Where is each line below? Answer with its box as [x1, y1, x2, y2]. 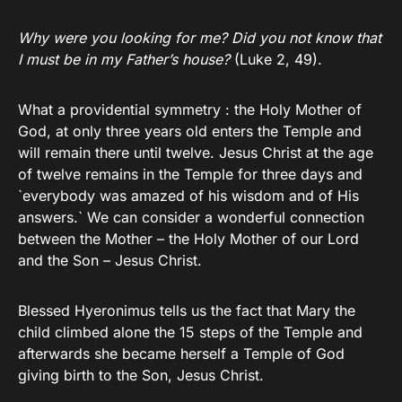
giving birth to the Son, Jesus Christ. [18, 366, 264, 385]
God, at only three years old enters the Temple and [18, 122, 362, 141]
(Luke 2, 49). [230, 50, 322, 69]
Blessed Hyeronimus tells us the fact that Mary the [18, 301, 355, 320]
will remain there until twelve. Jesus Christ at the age [18, 144, 373, 162]
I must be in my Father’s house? [18, 50, 230, 69]
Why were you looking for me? [18, 29, 227, 48]
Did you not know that [227, 29, 381, 48]
